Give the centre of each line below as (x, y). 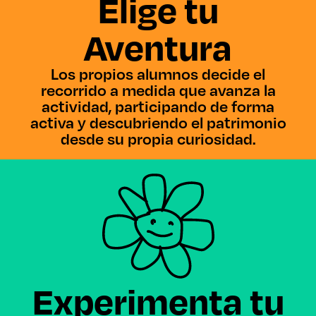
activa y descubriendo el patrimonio (158, 122)
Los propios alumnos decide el (158, 74)
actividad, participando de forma (158, 106)
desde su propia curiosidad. (158, 139)
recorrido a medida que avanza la (158, 90)
